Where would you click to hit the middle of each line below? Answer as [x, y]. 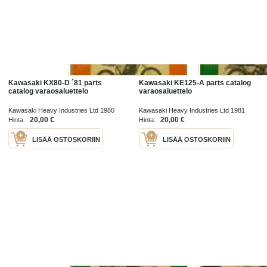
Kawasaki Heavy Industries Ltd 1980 [62, 111]
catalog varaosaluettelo [49, 91]
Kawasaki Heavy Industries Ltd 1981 [192, 111]
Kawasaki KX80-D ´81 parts [55, 83]
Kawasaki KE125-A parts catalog [195, 83]
